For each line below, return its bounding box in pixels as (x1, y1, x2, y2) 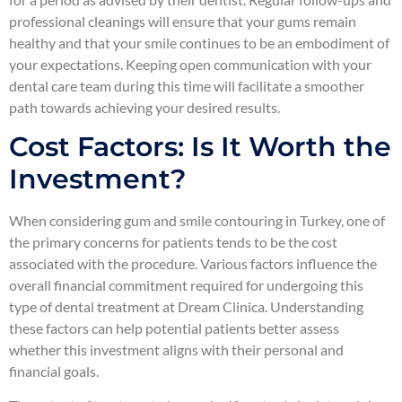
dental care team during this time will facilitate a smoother (9, 76, 364, 94)
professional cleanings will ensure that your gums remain (9, 12, 356, 30)
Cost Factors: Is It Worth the (9, 129, 391, 163)
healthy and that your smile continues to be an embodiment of (9, 33, 389, 51)
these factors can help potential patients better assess (9, 319, 339, 336)
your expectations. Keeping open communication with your (9, 55, 371, 73)
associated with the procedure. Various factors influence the (9, 254, 377, 272)
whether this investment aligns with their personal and (9, 340, 344, 358)
